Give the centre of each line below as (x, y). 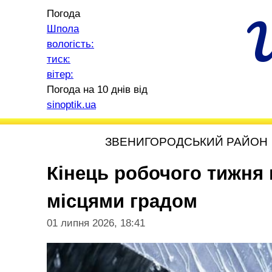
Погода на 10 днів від (97, 90)
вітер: (60, 74)
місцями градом (122, 201)
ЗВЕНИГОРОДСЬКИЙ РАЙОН (186, 142)
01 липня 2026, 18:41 (96, 223)
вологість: (70, 44)
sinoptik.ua (71, 105)
